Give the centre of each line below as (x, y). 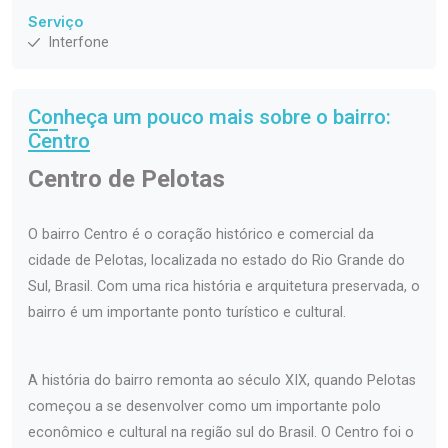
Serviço (55, 22)
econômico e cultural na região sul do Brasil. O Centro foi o (221, 433)
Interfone (78, 43)
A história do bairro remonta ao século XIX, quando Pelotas (222, 381)
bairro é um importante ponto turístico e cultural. (187, 313)
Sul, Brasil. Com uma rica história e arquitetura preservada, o (224, 287)
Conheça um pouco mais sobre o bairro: (209, 117)
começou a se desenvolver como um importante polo (204, 407)
